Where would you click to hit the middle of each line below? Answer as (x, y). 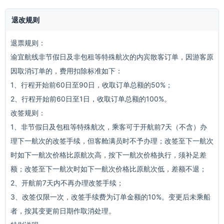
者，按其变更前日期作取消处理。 (63, 211)
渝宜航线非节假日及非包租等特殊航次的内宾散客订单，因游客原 (112, 57)
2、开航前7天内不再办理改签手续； (67, 183)
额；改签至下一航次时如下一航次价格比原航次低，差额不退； (108, 169)
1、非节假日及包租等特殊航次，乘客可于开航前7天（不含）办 (109, 127)
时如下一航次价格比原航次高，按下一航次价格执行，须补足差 (108, 155)
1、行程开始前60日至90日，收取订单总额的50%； (91, 85)
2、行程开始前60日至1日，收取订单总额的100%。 (91, 99)
